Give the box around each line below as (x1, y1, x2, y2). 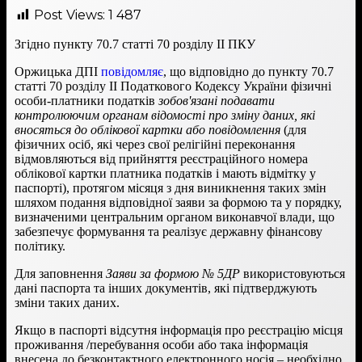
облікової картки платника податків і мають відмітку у (15, 166, 316, 180)
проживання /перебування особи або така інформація (15, 337, 308, 351)
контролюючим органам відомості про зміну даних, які (15, 107, 315, 122)
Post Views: (34, 6, 105, 23)
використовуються (240, 266, 345, 280)
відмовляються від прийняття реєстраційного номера (15, 151, 308, 166)
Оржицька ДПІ (15, 64, 101, 78)
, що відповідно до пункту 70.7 (163, 64, 334, 78)
